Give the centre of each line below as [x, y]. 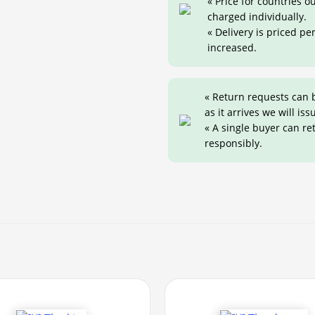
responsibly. [233, 143]
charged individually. [257, 17]
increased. [232, 48]
